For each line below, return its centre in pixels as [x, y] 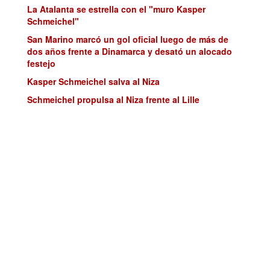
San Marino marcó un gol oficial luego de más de [128, 39]
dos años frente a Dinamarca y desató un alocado [130, 51]
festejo [41, 63]
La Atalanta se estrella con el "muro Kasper [116, 9]
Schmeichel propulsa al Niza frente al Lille [113, 99]
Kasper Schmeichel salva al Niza [93, 81]
